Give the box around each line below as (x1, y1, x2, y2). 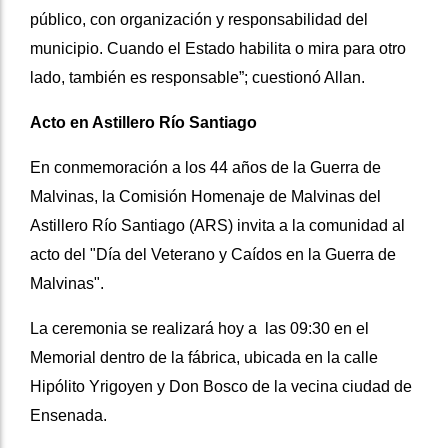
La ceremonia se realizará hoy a (30, 320, 257, 338)
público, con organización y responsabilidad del (30, 11, 368, 29)
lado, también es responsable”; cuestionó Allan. (30, 69, 365, 87)
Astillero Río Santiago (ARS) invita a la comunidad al (30, 217, 405, 235)
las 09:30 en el (265, 320, 369, 338)
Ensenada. (30, 407, 107, 425)
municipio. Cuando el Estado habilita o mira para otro (30, 40, 406, 58)
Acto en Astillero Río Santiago (30, 114, 257, 132)
